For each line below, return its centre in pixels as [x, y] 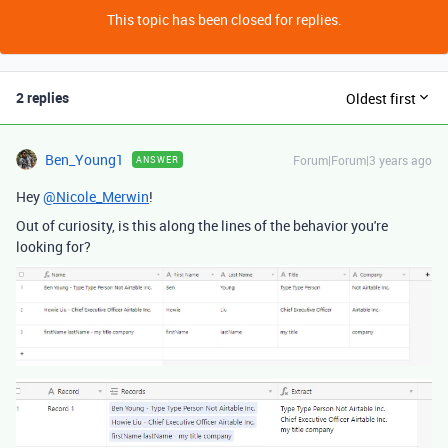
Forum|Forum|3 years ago [362, 160]
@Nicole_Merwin [96, 197]
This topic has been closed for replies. [224, 20]
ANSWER [157, 160]
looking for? [53, 247]
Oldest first [381, 98]
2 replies [42, 98]
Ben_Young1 [84, 160]
